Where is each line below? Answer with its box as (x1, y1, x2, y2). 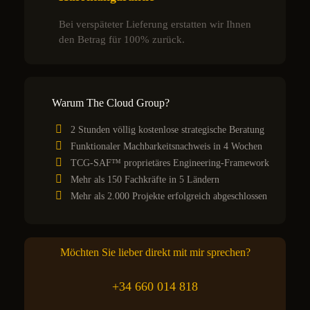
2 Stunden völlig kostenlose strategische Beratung (71, 124, 264, 135)
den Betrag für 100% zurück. (59, 34, 185, 46)
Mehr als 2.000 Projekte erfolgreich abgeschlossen (71, 190, 267, 201)
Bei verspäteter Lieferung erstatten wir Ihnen (59, 19, 251, 30)
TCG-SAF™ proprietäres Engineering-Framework (71, 157, 269, 168)
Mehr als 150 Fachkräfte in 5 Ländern (71, 174, 219, 185)
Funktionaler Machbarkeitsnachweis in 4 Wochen (71, 140, 262, 152)
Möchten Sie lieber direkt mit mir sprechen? (60, 246, 250, 258)
